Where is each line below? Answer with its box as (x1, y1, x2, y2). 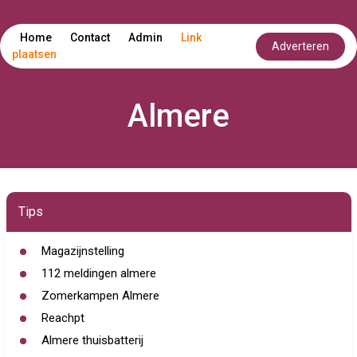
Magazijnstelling (41, 244, 124, 258)
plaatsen (12, 48, 57, 61)
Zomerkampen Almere (41, 288, 159, 303)
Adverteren (272, 39, 329, 53)
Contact (70, 31, 110, 44)
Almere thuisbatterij (41, 333, 143, 347)
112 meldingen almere (41, 266, 156, 280)
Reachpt (41, 311, 84, 325)
